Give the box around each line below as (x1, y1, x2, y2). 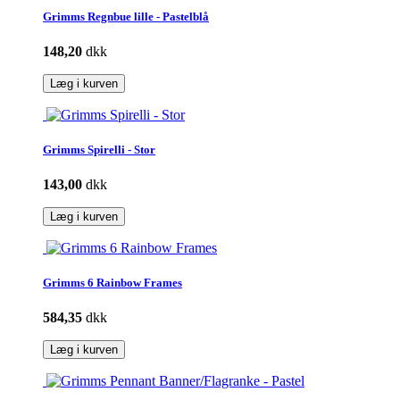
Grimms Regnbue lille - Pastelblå (43, 9, 209, 23)
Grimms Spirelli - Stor (43, 142, 155, 156)
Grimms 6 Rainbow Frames (43, 276, 182, 290)
